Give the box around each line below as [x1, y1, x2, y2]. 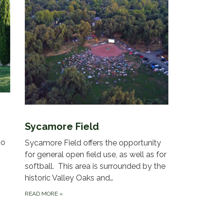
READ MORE [24, 190, 59, 197]
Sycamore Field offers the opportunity [24, 138, 161, 147]
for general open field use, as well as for [24, 149, 166, 159]
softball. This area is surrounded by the [24, 161, 165, 171]
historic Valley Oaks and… [24, 173, 113, 182]
